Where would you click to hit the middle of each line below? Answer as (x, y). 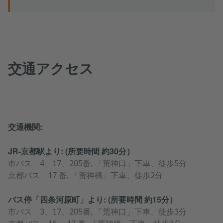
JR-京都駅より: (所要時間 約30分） (71, 151)
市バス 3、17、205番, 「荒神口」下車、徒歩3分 (97, 212)
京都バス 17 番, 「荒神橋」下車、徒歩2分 (85, 176)
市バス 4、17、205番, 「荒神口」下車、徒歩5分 (97, 164)
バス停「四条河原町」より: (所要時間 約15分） (93, 200)
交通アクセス (51, 68)
